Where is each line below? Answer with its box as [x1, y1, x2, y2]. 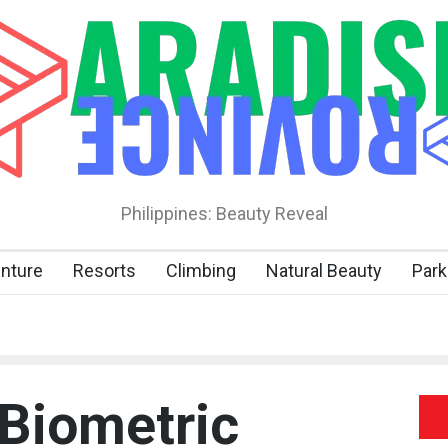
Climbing [166, 260, 236, 281]
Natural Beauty [266, 260, 382, 281]
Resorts [73, 260, 136, 281]
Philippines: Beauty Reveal [120, 203, 328, 224]
